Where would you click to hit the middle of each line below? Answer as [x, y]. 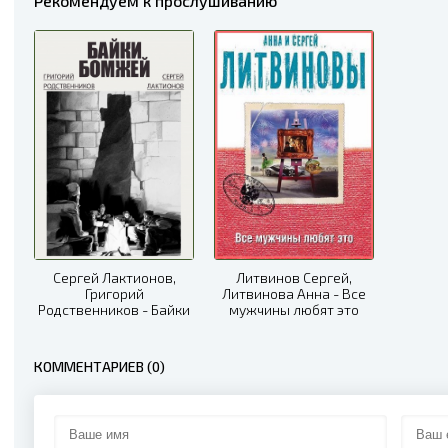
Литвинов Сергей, [294, 277]
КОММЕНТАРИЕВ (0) [99, 366]
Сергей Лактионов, [114, 277]
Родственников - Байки [114, 309]
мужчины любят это [294, 309]
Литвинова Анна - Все [294, 293]
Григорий [114, 293]
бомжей [114, 325]
